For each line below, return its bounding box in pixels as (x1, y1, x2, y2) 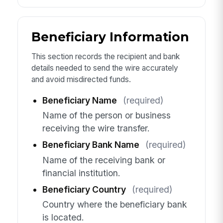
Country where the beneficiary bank (42, 199, 187, 210)
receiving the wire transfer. (42, 123, 150, 134)
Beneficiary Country (42, 184, 126, 195)
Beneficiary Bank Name (42, 139, 139, 150)
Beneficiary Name (42, 95, 117, 106)
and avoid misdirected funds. (31, 75, 131, 85)
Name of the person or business (42, 110, 171, 121)
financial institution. (42, 167, 120, 178)
